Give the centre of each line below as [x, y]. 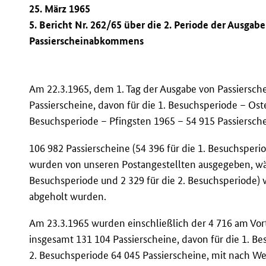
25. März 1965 [60, 9]
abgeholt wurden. [68, 196]
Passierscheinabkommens [87, 41]
